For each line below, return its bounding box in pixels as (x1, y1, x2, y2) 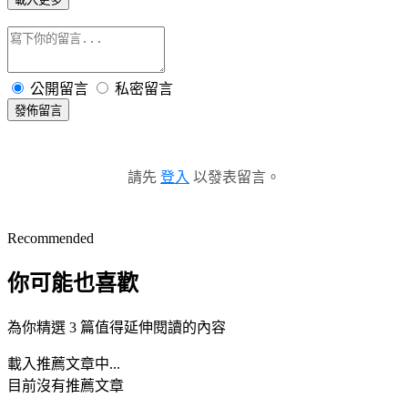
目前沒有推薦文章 (7, 377, 124, 393)
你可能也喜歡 (7, 270, 138, 295)
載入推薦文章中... (7, 355, 120, 372)
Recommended (7, 229, 94, 246)
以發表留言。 (189, 168, 280, 185)
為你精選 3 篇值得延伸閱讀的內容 (7, 319, 226, 335)
